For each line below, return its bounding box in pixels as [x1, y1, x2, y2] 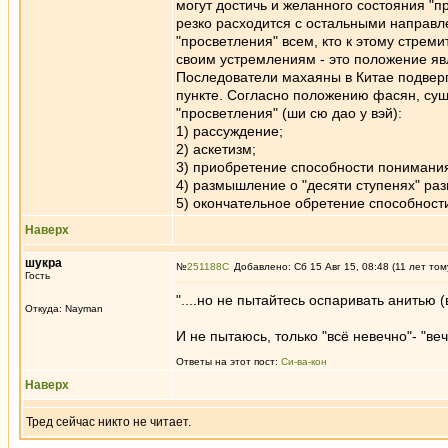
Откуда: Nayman [25, 303, 103, 314]
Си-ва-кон [281, 356, 327, 367]
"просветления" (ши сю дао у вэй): [176, 105, 402, 121]
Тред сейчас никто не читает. [26, 415, 191, 429]
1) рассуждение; [176, 123, 283, 139]
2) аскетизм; [176, 141, 256, 157]
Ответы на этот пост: [176, 356, 281, 367]
